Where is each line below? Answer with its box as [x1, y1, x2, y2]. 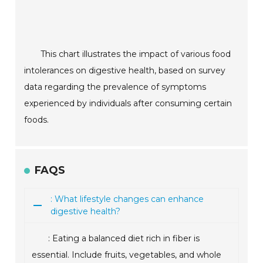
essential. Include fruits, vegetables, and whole [32, 249, 222, 261]
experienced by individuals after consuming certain [24, 98, 232, 109]
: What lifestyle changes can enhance [50, 194, 204, 205]
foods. [24, 114, 49, 126]
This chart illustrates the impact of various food [41, 49, 231, 60]
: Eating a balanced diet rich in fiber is [48, 233, 200, 244]
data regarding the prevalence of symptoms [24, 82, 207, 93]
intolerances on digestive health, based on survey [24, 65, 226, 76]
